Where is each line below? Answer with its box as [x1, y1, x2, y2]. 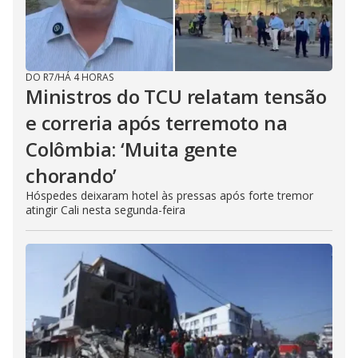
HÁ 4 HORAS [58, 70, 113, 84]
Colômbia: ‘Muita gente [26, 135, 237, 162]
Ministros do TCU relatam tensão [26, 82, 327, 109]
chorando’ [26, 161, 117, 189]
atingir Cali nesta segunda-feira [26, 201, 185, 217]
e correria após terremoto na [26, 109, 288, 136]
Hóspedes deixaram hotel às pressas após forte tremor [26, 187, 313, 203]
